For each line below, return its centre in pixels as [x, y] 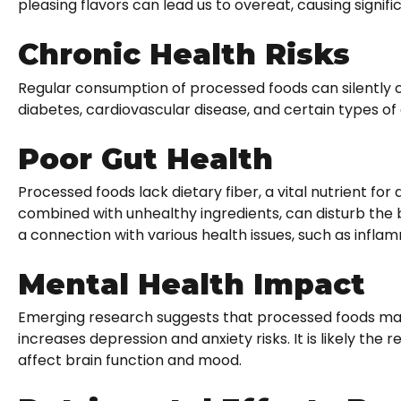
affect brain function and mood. [130, 361]
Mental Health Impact [192, 284]
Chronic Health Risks [184, 55]
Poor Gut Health [145, 158]
